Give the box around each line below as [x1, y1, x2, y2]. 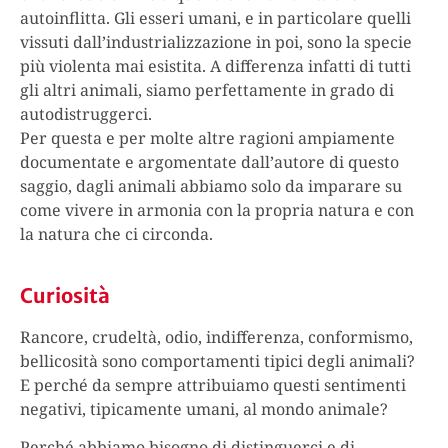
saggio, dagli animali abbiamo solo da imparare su [20, 175, 402, 198]
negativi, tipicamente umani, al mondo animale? [20, 397, 388, 420]
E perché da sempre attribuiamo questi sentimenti [20, 373, 406, 396]
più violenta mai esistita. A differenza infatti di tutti [20, 55, 411, 78]
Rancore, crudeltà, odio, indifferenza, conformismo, [20, 325, 413, 348]
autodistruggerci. [20, 103, 152, 126]
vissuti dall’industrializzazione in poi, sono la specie [20, 31, 412, 54]
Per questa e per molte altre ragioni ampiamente [20, 127, 395, 150]
